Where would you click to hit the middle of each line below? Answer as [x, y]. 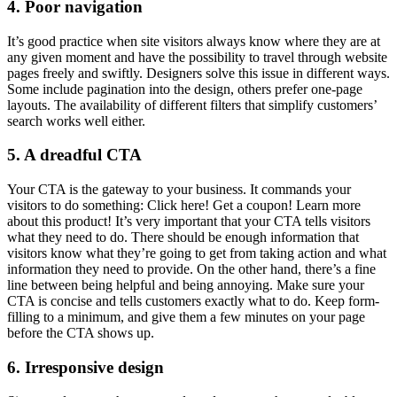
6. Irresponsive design [86, 367]
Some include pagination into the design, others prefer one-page [185, 89]
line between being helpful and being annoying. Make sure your [186, 285]
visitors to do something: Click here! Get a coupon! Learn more [184, 206]
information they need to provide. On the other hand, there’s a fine [191, 269]
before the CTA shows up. [81, 333]
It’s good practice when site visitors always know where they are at [194, 41]
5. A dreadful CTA [74, 155]
